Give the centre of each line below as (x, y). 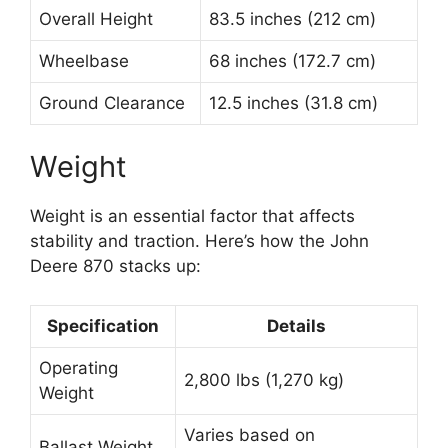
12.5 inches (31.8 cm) (293, 102)
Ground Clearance (112, 102)
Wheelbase (84, 60)
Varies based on (249, 434)
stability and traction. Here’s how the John (199, 241)
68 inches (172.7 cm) (292, 60)
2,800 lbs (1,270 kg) (264, 379)
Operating (78, 367)
